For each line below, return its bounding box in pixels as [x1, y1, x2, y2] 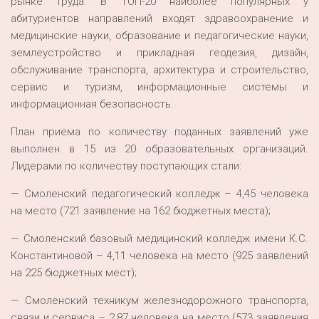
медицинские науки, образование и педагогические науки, [11, 29, 308, 42]
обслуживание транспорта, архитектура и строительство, [11, 63, 308, 76]
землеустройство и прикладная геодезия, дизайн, [11, 46, 308, 59]
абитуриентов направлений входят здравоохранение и [11, 12, 308, 25]
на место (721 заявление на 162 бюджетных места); [11, 204, 271, 217]
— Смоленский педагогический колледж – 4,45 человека [11, 187, 308, 200]
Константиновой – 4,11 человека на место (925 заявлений [11, 249, 308, 262]
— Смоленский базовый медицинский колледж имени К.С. [11, 232, 308, 245]
